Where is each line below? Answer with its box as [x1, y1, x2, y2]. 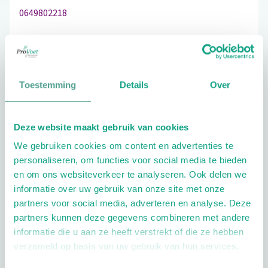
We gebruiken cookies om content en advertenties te [14, 141, 233, 151]
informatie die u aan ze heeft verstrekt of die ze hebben [14, 227, 243, 237]
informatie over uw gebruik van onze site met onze [14, 184, 225, 194]
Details [119, 79, 149, 90]
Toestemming [19, 79, 77, 90]
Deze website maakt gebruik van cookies [14, 121, 189, 132]
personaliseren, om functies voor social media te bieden [14, 155, 247, 166]
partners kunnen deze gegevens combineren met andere [14, 212, 250, 223]
